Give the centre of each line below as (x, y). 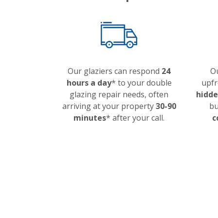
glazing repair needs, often (119, 94)
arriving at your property (109, 106)
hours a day (89, 83)
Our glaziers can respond (115, 71)
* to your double (141, 83)
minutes (90, 118)
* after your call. (135, 118)
